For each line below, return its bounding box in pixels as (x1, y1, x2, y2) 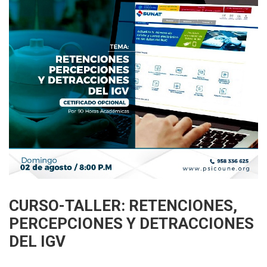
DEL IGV (9, 232, 66, 250)
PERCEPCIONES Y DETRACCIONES (9, 215, 254, 232)
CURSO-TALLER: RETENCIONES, (9, 197, 237, 215)
